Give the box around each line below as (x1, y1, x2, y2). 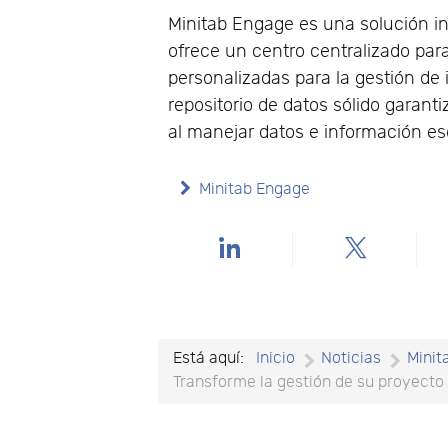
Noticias (321, 349, 382, 369)
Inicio (256, 349, 296, 369)
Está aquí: (173, 349, 253, 369)
